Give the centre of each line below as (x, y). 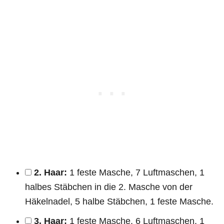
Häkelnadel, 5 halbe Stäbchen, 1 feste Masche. (119, 201)
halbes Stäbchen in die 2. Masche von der (109, 187)
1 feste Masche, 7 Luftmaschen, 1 (136, 172)
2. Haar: (50, 172)
